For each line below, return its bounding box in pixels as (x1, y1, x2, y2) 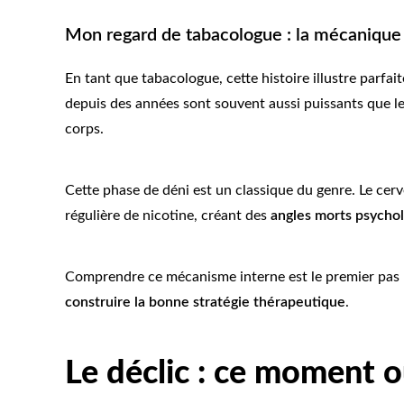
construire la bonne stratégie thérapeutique (65, 295, 345, 310)
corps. (65, 122, 104, 137)
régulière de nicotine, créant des (65, 208, 271, 224)
